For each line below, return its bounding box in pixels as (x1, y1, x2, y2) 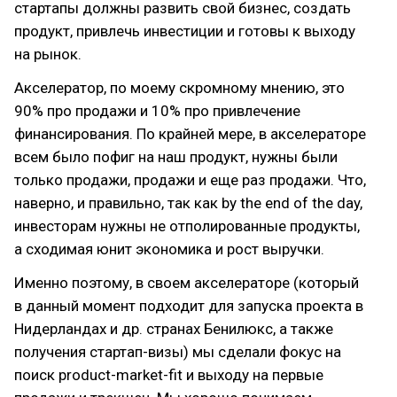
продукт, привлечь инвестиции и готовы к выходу (14, 21, 355, 40)
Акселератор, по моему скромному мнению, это (14, 78, 345, 97)
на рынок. (14, 44, 82, 63)
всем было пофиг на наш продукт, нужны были (14, 147, 338, 166)
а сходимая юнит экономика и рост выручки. (14, 239, 324, 258)
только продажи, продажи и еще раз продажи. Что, (14, 170, 366, 189)
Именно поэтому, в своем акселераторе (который (14, 273, 359, 292)
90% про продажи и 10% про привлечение (14, 101, 300, 120)
